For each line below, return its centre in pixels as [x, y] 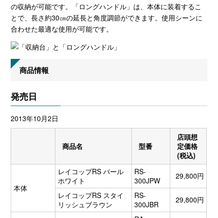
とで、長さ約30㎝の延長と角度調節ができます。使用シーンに [107, 18]
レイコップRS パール [91, 172]
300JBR [147, 205]
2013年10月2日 [35, 118]
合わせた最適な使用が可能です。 [62, 29]
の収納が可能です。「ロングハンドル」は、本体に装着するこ [106, 7]
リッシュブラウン [85, 205]
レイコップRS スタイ [91, 195]
